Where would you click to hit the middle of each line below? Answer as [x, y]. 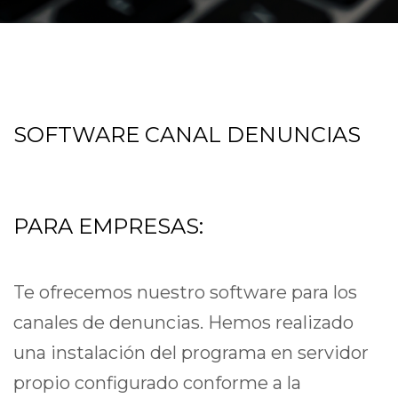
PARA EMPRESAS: [108, 226]
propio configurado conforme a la [157, 382]
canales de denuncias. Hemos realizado [183, 322]
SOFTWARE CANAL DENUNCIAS [187, 135]
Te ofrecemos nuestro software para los [185, 292]
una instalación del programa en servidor [191, 352]
